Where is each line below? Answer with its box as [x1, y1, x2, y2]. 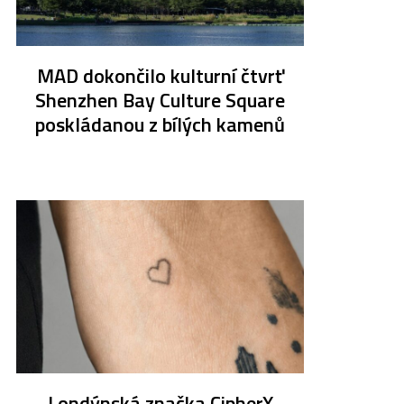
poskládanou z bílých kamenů [35, 109, 286, 141]
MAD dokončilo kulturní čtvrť [36, 60, 284, 92]
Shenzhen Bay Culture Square [35, 85, 286, 116]
